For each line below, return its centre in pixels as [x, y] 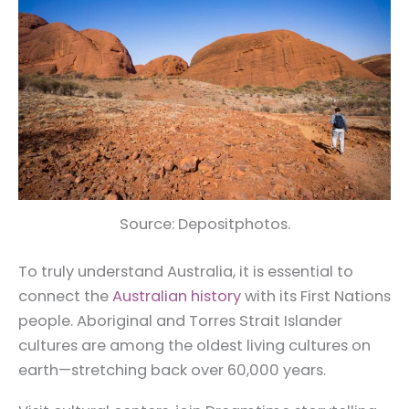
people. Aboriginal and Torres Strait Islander [180, 320]
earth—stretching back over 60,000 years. [172, 370]
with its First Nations [316, 296]
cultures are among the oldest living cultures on [194, 345]
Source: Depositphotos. [204, 224]
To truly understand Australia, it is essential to [186, 271]
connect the [65, 296]
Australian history [177, 296]
